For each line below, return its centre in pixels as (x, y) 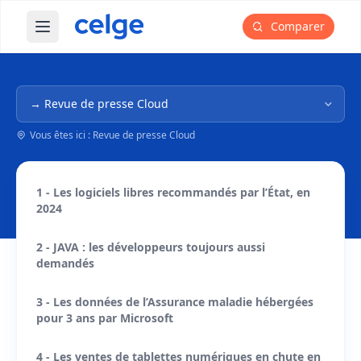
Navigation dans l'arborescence (111, 94)
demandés (65, 263)
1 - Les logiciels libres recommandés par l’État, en (173, 192)
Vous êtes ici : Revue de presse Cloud (112, 135)
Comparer (296, 26)
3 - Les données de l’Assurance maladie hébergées (175, 302)
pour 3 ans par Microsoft (105, 318)
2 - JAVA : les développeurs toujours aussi (151, 247)
